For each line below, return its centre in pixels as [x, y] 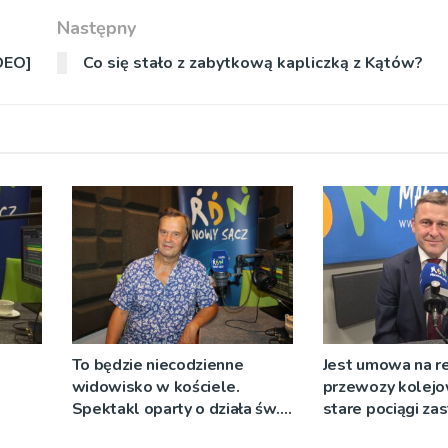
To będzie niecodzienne [157, 365]
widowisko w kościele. [155, 387]
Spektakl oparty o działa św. [175, 409]
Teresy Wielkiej [130, 431]
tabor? [346, 431]
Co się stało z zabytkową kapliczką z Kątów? [252, 62]
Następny [96, 27]
